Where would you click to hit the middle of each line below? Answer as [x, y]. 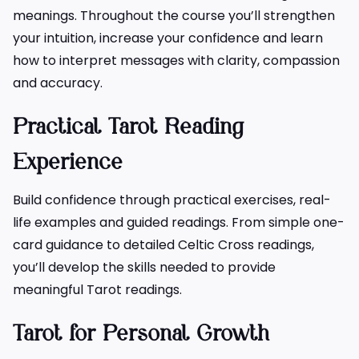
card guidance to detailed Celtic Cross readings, [163, 244]
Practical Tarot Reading [128, 127]
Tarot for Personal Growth [141, 334]
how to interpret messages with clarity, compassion [176, 60]
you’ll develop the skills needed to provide [144, 267]
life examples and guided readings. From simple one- [179, 222]
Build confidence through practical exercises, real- [172, 200]
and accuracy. [58, 83]
